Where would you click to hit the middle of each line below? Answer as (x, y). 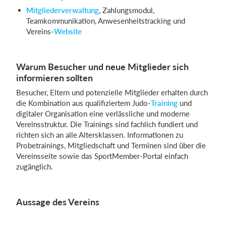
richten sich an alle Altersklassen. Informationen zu (100, 135)
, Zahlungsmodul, (127, 10)
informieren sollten (54, 78)
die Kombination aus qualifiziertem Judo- (83, 103)
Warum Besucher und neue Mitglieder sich (102, 67)
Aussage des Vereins (58, 202)
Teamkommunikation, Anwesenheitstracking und (106, 21)
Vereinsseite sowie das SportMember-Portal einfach (102, 156)
